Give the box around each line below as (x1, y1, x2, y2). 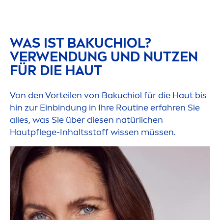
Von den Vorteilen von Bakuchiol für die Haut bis (10, 90, 207, 101)
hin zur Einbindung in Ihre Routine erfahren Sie (10, 102, 200, 113)
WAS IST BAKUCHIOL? (10, 35, 151, 52)
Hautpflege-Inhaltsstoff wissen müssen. (10, 127, 176, 138)
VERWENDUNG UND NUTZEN (10, 49, 198, 65)
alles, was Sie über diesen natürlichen (10, 114, 163, 126)
